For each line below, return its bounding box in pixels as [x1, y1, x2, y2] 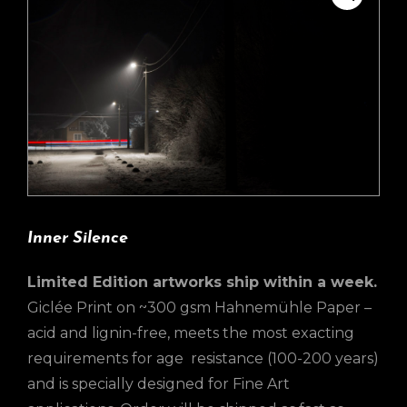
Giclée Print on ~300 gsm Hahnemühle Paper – [27, 298, 372, 316]
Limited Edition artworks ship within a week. [27, 273, 377, 291]
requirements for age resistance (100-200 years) [27, 349, 379, 367]
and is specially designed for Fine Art [27, 374, 290, 392]
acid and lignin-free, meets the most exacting [27, 323, 354, 342]
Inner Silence [27, 230, 128, 248]
